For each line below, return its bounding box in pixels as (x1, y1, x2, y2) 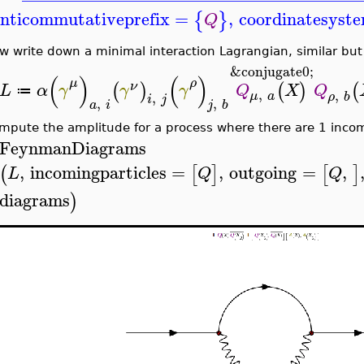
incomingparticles (29, 157, 167, 187)
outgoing (229, 157, 297, 187)
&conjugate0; (229, 59, 314, 84)
